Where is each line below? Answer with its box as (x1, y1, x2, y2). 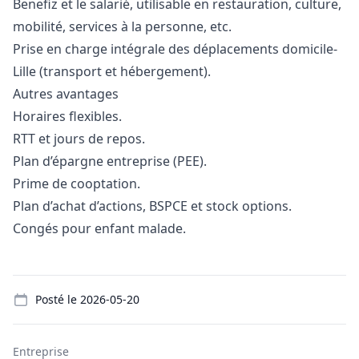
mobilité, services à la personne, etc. (13, 18, 232, 35)
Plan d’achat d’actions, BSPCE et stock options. (13, 197, 292, 215)
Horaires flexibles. (13, 107, 122, 125)
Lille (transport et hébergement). (13, 63, 211, 80)
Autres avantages (13, 85, 119, 103)
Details (12, 275, 54, 292)
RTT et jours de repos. (13, 130, 145, 147)
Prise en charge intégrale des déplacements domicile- (13, 40, 337, 58)
